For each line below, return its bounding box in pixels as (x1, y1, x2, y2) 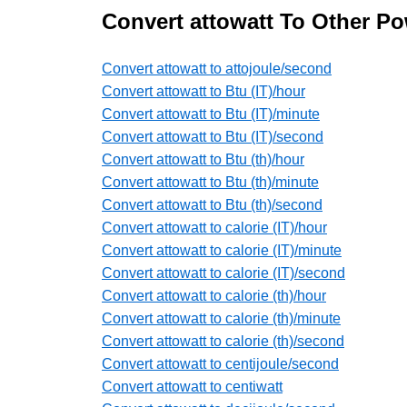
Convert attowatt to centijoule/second (102, 356, 339, 372)
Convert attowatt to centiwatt (102, 379, 283, 395)
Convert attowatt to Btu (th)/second (102, 197, 323, 213)
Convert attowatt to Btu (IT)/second (102, 129, 323, 145)
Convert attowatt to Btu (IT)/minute (102, 106, 320, 123)
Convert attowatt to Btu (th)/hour (102, 152, 304, 168)
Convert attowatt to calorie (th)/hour (102, 288, 326, 304)
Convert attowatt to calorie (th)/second (102, 333, 344, 350)
